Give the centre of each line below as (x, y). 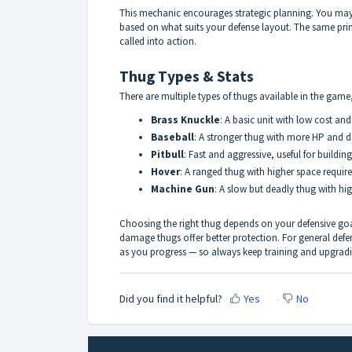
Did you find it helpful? (171, 298)
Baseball (172, 137)
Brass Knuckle (185, 120)
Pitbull (167, 155)
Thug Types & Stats (187, 77)
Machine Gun (183, 189)
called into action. (158, 42)
